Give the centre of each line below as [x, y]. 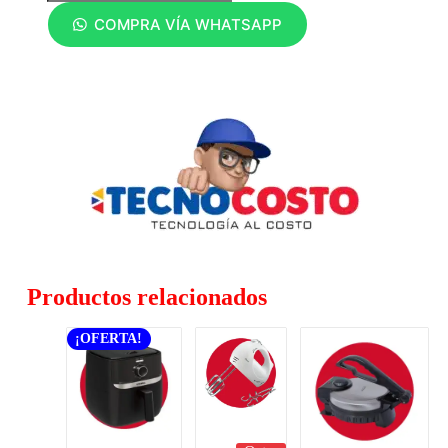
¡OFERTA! [109, 338]
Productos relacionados [146, 296]
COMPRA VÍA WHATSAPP [187, 24]
